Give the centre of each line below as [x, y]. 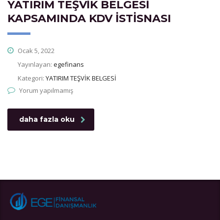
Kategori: [32, 78]
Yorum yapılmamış [46, 90]
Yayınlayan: [36, 64]
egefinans [69, 64]
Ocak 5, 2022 [35, 51]
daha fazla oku [47, 119]
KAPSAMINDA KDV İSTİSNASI [89, 18]
